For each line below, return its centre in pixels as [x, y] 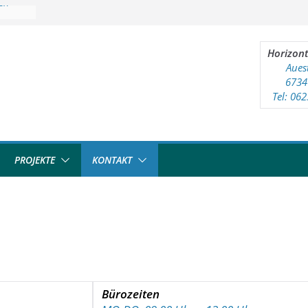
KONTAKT [112, 160]
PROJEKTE [35, 160]
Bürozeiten [131, 294]
